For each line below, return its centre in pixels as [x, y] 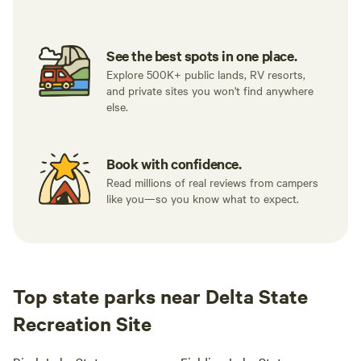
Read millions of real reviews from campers [212, 182]
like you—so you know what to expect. [203, 198]
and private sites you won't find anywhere [210, 90]
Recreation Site [82, 323]
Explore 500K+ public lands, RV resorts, [206, 74]
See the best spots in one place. [202, 56]
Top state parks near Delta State [160, 296]
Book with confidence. [174, 164]
